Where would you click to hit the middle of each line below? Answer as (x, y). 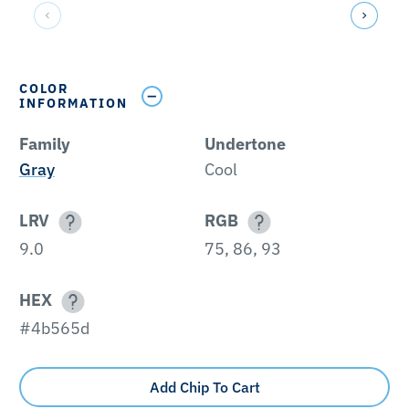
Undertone (245, 143)
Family (44, 143)
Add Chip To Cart (204, 387)
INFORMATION (73, 104)
